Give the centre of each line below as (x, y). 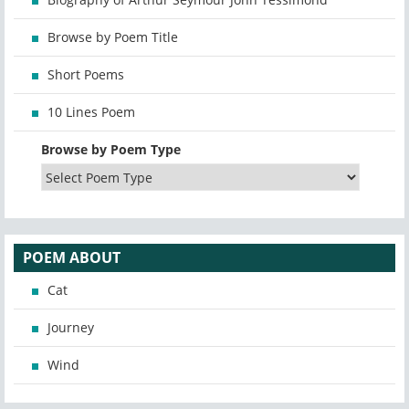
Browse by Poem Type (111, 150)
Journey (71, 328)
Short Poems (86, 75)
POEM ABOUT (72, 258)
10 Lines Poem (91, 112)
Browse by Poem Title (113, 37)
